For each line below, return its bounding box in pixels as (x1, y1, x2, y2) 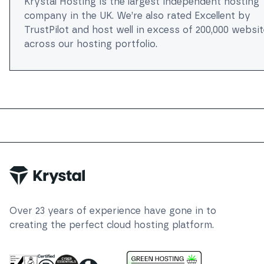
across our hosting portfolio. (24, 38, 157, 49)
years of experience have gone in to (45, 205, 216, 216)
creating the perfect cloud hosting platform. (9, 219, 214, 230)
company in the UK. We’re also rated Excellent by (24, 10, 250, 21)
